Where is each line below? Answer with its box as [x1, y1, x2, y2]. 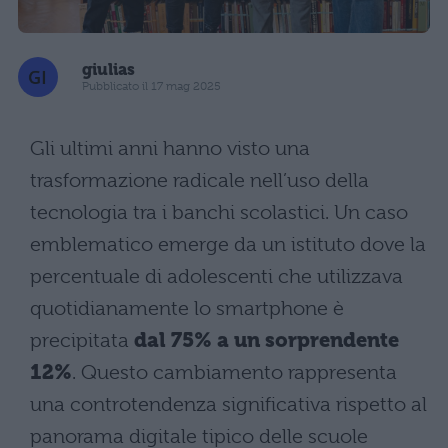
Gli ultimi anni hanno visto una [30, 136, 310, 160]
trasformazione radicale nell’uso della [30, 168, 369, 192]
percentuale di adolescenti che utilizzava [30, 264, 403, 288]
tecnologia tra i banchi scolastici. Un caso [30, 200, 408, 224]
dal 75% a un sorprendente [134, 328, 399, 352]
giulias [82, 60, 135, 80]
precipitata [30, 328, 134, 352]
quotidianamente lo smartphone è [30, 296, 344, 320]
